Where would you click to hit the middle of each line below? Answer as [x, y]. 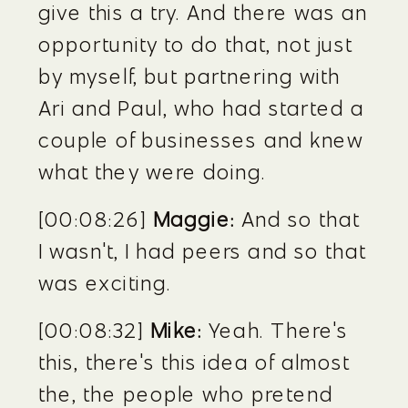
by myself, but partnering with [189, 76]
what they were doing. [153, 172]
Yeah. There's [275, 330]
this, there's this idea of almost [194, 362]
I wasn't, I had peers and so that [203, 251]
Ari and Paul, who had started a [202, 108]
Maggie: [194, 219]
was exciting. [105, 283]
